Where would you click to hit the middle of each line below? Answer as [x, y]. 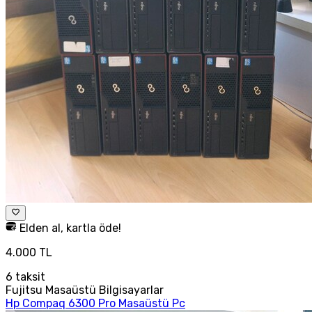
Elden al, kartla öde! [69, 228]
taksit [29, 277]
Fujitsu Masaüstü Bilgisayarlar [85, 290]
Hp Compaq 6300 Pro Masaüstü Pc [95, 304]
